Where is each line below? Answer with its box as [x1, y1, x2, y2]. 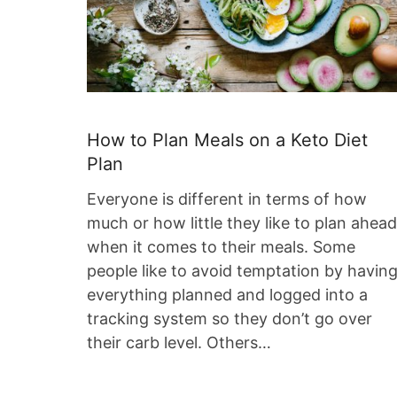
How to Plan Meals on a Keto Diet [87, 129, 368, 152]
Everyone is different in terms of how [87, 190, 367, 209]
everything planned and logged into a [87, 285, 368, 305]
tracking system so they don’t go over [87, 309, 372, 329]
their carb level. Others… [87, 333, 271, 353]
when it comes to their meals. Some [87, 237, 355, 257]
